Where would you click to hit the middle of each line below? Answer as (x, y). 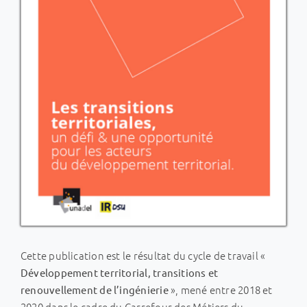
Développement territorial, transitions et (119, 273)
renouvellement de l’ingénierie (95, 290)
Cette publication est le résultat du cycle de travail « (144, 256)
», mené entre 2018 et (221, 290)
